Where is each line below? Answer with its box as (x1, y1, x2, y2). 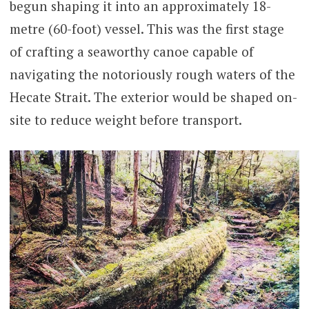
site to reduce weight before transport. (9, 110, 242, 128)
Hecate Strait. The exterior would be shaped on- (9, 88, 297, 106)
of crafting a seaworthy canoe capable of (9, 42, 254, 60)
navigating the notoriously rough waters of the (9, 65, 295, 83)
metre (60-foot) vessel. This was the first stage (9, 19, 284, 37)
